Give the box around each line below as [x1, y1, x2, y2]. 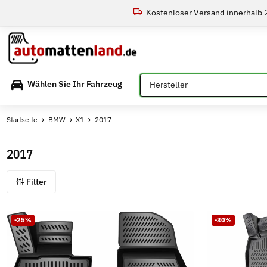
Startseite [7, 114, 38, 124]
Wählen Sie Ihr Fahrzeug [27, 79, 123, 90]
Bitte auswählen [139, 73, 201, 85]
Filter [24, 176, 47, 187]
